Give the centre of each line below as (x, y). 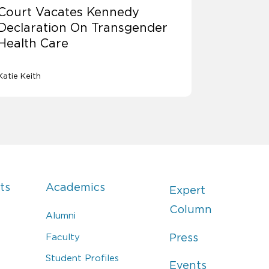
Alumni (61, 216)
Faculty (63, 237)
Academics (76, 188)
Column (190, 210)
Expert (187, 191)
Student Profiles (83, 258)
